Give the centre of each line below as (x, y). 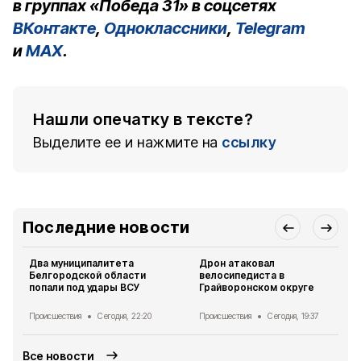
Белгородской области (88, 275)
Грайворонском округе (257, 287)
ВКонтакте (54, 28)
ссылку (249, 142)
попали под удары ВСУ (85, 287)
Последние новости (106, 227)
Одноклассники (166, 28)
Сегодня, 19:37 (293, 316)
